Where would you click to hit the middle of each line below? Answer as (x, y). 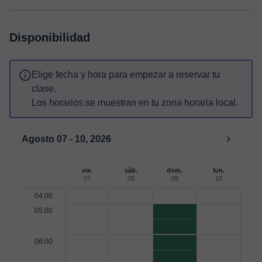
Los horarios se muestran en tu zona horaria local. (135, 103)
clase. (44, 89)
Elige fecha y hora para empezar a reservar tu (126, 75)
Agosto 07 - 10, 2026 (66, 139)
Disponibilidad (50, 37)
